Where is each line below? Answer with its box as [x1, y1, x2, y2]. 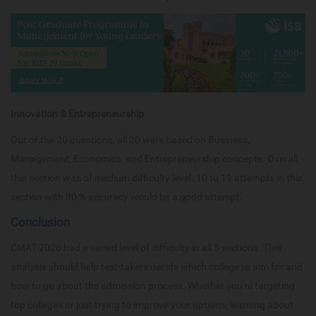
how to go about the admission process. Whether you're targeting [11, 279, 295, 291]
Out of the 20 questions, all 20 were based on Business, [11, 133, 250, 145]
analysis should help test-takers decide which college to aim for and [11, 260, 303, 272]
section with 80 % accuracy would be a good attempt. [11, 190, 243, 202]
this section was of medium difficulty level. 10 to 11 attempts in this [11, 171, 303, 183]
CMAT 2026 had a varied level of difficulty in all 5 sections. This [11, 241, 281, 253]
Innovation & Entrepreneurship [11, 107, 144, 119]
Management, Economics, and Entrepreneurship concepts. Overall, [11, 152, 300, 164]
